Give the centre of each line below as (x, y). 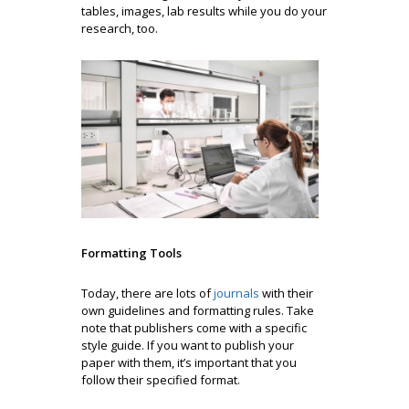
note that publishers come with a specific (194, 327)
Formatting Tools (131, 252)
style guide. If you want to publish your (188, 345)
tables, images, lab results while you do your (204, 10)
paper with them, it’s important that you (189, 362)
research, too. (120, 28)
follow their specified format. (162, 379)
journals (236, 293)
